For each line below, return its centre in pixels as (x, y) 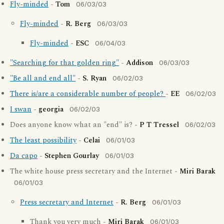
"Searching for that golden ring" (64, 63)
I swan (21, 109)
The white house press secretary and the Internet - (95, 171)
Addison (139, 63)
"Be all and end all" (43, 78)
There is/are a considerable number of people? (88, 94)
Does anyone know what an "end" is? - (75, 125)
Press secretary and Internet (67, 202)
